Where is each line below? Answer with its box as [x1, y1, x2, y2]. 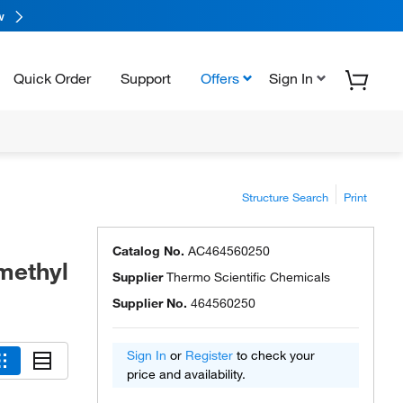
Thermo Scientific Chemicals [166, 269, 330, 285]
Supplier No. [112, 295, 187, 311]
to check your [233, 347, 315, 363]
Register [185, 347, 233, 363]
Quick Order [13, 68, 91, 87]
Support [121, 68, 171, 87]
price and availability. [127, 366, 246, 382]
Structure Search [242, 190, 328, 204]
